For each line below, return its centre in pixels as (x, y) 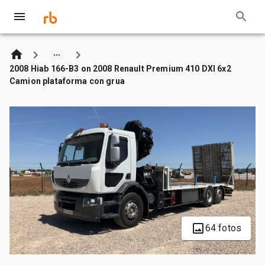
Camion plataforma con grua (67, 81)
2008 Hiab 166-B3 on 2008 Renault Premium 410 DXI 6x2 (120, 68)
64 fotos (223, 228)
